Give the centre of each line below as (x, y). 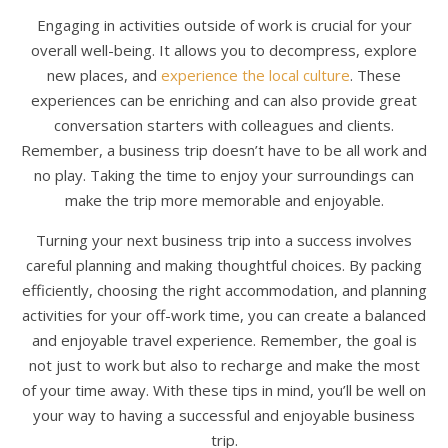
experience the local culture (255, 75)
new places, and (104, 75)
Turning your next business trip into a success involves (224, 240)
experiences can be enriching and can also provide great (224, 100)
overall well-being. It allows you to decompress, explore (224, 50)
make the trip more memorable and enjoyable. (224, 200)
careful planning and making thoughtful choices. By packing (224, 265)
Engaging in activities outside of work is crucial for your (224, 25)
